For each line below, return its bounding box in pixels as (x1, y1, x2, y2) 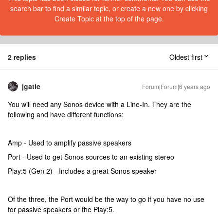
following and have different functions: (8, 109, 124, 119)
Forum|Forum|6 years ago (142, 82, 210, 91)
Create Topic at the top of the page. (54, 14, 164, 23)
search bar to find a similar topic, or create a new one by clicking (10, 3, 208, 13)
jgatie (22, 81, 40, 91)
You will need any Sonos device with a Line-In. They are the (8, 99, 191, 109)
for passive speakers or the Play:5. (8, 204, 114, 214)
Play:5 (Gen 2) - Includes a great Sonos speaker (8, 166, 157, 176)
